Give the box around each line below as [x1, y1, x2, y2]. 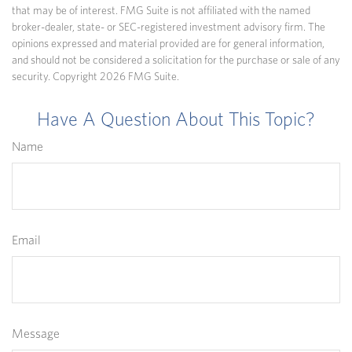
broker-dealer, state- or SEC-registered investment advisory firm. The [12, 22, 325, 34]
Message [12, 328, 60, 341]
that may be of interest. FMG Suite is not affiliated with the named [12, 5, 310, 17]
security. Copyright [12, 71, 100, 83]
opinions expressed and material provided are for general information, [12, 38, 324, 50]
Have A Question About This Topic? [37, 111, 315, 130]
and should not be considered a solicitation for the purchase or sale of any [12, 55, 340, 67]
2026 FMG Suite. [100, 71, 179, 83]
